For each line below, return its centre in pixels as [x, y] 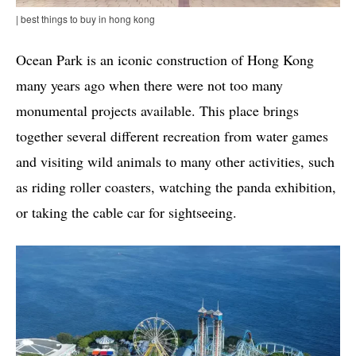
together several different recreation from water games [172, 136]
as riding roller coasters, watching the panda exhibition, [176, 187]
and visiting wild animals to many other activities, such [175, 162]
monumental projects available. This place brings [157, 111]
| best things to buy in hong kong [85, 19]
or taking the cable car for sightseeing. [126, 213]
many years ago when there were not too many [149, 85]
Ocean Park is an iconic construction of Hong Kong [165, 60]
